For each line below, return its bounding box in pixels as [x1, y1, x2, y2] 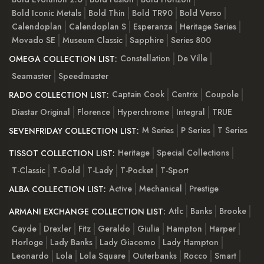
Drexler [44, 223, 71, 235]
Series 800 [171, 34, 211, 47]
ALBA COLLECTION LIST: [9, 183, 106, 196]
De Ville [177, 52, 207, 64]
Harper [209, 223, 236, 235]
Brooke [219, 204, 246, 217]
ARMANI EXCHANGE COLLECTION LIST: [9, 206, 166, 218]
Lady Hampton [163, 236, 219, 249]
